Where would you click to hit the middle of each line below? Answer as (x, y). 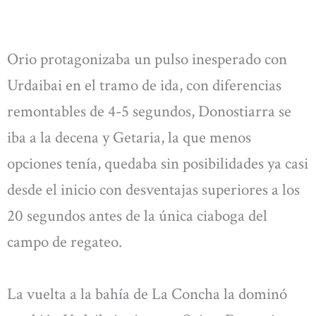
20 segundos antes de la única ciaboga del (137, 216)
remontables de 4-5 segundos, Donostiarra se (149, 112)
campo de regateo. (65, 242)
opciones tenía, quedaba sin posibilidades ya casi (158, 164)
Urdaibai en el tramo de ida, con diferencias (144, 86)
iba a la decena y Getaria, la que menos (129, 138)
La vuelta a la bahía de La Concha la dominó (147, 294)
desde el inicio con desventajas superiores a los (153, 190)
